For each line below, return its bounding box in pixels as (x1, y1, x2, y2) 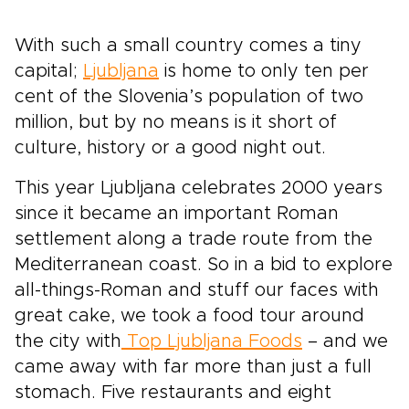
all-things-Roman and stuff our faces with (15, 281, 379, 300)
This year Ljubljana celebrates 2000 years (15, 179, 383, 198)
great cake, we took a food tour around (15, 307, 364, 326)
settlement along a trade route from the (15, 230, 372, 249)
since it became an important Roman (15, 204, 339, 224)
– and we (302, 332, 388, 351)
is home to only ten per (159, 62, 369, 81)
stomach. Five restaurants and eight (15, 383, 331, 403)
